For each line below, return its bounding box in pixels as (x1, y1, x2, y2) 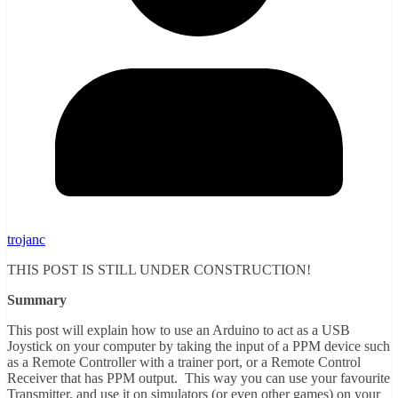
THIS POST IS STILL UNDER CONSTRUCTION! (7, 262, 311, 278)
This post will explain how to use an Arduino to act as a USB (7, 322, 350, 338)
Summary (7, 292, 67, 308)
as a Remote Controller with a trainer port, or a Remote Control (7, 354, 361, 370)
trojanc (7, 232, 45, 248)
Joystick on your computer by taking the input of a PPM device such (7, 338, 390, 354)
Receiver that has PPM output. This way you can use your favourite (7, 370, 390, 386)
